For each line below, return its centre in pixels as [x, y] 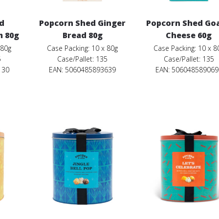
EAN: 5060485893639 [83, 70]
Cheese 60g [189, 35]
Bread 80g [82, 35]
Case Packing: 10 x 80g [83, 48]
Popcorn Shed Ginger [83, 23]
